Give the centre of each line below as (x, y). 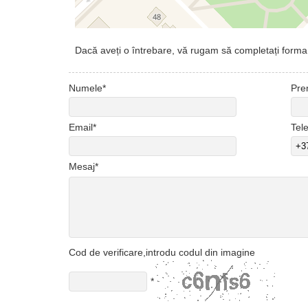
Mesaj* (84, 166)
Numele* (87, 88)
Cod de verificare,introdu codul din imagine (162, 252)
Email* (82, 127)
